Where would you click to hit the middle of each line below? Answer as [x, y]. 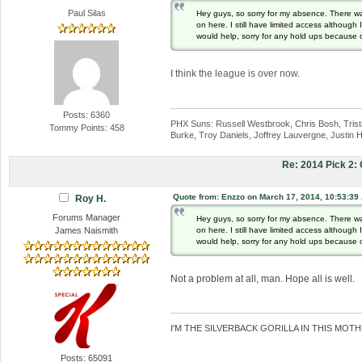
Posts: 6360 [87, 115]
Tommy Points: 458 [86, 128]
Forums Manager [87, 217]
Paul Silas [86, 13]
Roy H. [91, 198]
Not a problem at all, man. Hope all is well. [262, 278]
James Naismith [87, 230]
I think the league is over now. [235, 74]
